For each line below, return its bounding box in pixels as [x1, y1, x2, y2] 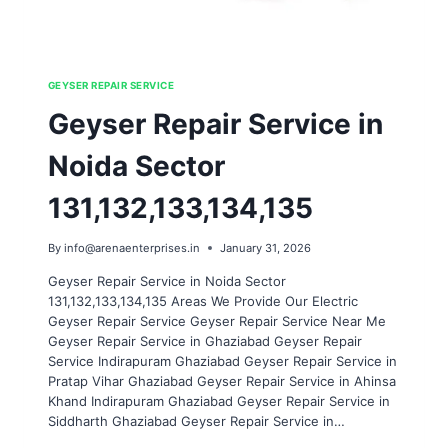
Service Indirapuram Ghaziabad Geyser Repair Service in [48, 352, 397, 369]
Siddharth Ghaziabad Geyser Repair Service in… [48, 412, 345, 429]
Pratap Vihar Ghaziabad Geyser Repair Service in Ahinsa [48, 372, 396, 389]
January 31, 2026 [220, 240, 312, 255]
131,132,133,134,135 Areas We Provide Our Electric [48, 292, 358, 309]
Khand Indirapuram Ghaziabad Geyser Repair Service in [48, 392, 390, 409]
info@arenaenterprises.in [64, 240, 201, 255]
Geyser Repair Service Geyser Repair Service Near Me [48, 312, 386, 329]
